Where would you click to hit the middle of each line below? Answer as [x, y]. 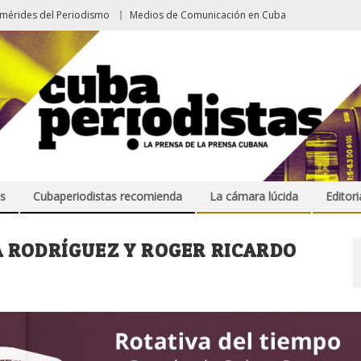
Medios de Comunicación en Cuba [208, 15]
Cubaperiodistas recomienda [108, 197]
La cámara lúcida [254, 197]
